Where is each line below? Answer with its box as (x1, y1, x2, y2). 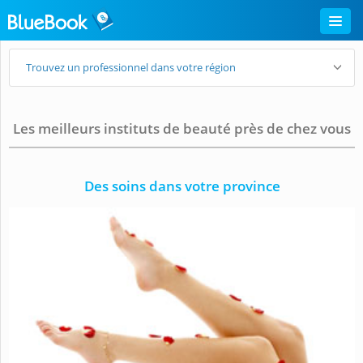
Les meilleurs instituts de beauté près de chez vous (13, 119, 351, 138)
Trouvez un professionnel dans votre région (26, 60, 236, 75)
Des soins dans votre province (83, 177, 280, 195)
